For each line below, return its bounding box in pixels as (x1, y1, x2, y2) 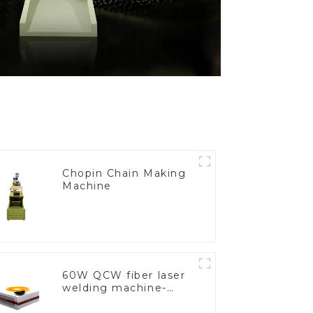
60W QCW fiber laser (62, 268, 186, 282)
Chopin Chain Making (62, 166, 187, 180)
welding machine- (62, 281, 167, 294)
